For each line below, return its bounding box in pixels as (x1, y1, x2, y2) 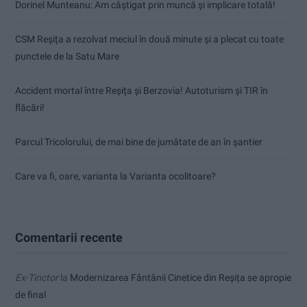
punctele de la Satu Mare (15, 50, 119, 62)
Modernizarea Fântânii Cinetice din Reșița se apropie (70, 271, 291, 283)
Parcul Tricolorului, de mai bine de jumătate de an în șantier (15, 136, 262, 147)
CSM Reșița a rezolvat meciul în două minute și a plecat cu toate (15, 33, 284, 45)
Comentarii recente (15, 230, 123, 245)
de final (15, 288, 46, 300)
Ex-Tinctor (15, 271, 58, 283)
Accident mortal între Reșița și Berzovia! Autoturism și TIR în (15, 84, 268, 96)
